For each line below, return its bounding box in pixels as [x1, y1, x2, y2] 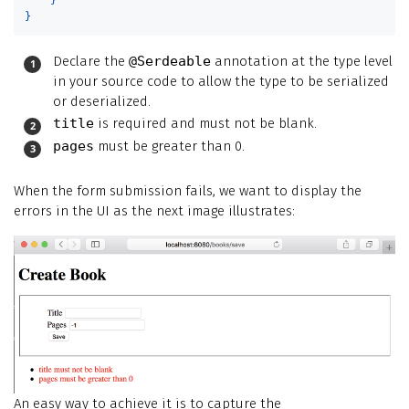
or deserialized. [53, 92, 151, 110]
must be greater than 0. [94, 137, 245, 154]
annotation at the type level [211, 52, 393, 69]
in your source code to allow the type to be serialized [53, 72, 389, 89]
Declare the [53, 52, 129, 69]
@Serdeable [129, 52, 211, 69]
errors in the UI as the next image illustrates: [14, 202, 295, 219]
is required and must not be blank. [94, 114, 317, 131]
